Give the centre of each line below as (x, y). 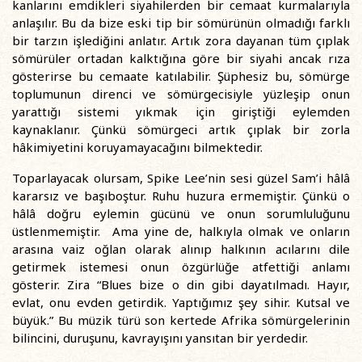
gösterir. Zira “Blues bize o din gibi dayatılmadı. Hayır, (181, 284)
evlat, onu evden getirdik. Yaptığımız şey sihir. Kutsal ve (181, 302)
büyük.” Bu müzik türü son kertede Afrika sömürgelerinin (181, 320)
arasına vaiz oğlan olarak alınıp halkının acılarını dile (181, 249)
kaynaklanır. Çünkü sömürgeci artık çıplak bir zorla (181, 129)
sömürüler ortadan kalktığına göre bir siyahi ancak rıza (181, 58)
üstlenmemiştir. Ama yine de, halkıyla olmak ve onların (181, 231)
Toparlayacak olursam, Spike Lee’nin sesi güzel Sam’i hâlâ (181, 178)
